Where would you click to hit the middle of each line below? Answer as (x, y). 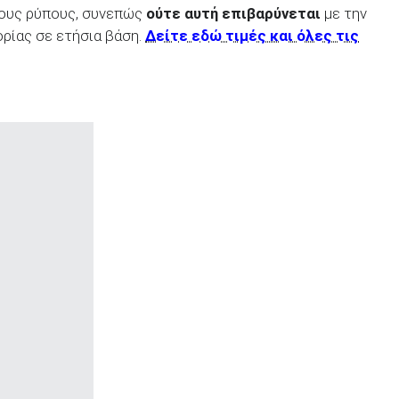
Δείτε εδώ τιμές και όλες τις (252, 36)
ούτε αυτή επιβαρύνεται (233, 14)
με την (344, 14)
